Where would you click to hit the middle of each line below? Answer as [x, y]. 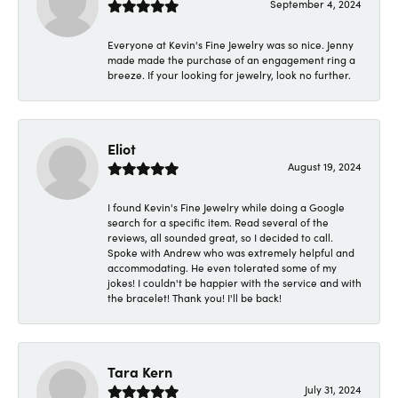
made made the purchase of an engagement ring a [231, 60]
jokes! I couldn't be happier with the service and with [235, 283]
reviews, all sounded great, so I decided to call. [220, 238]
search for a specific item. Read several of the [218, 223]
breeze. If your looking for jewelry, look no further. [229, 75]
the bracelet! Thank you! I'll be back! [195, 298]
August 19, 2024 [325, 167]
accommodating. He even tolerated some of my [222, 268]
